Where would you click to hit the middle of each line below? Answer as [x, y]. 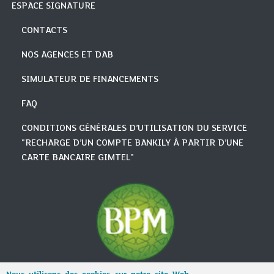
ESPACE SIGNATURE [54, 6]
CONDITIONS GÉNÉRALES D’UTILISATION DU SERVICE [134, 129]
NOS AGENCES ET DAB [67, 55]
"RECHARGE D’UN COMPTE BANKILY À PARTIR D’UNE [132, 143]
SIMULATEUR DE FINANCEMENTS [90, 80]
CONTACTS [44, 31]
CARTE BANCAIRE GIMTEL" [78, 158]
